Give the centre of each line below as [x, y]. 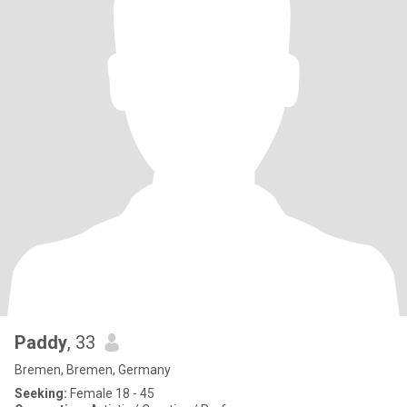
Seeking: [41, 393]
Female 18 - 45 [111, 393]
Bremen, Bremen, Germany [93, 370]
